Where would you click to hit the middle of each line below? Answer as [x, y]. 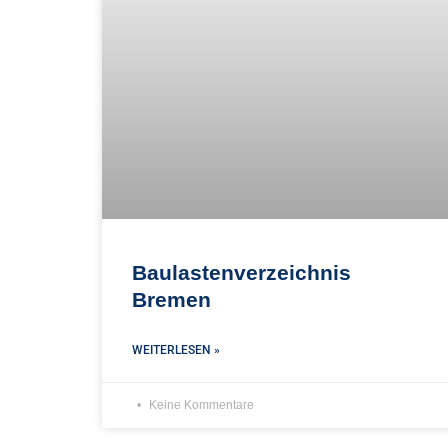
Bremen [171, 299]
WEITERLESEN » [176, 349]
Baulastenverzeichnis [241, 272]
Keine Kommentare [200, 404]
